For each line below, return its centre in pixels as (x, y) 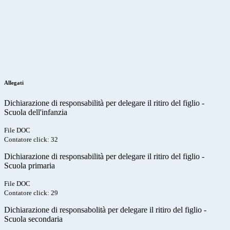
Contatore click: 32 (31, 140)
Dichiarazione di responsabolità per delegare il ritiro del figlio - (105, 210)
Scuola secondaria (33, 219)
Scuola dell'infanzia (36, 112)
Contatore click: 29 (31, 193)
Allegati (14, 83)
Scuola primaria (30, 166)
